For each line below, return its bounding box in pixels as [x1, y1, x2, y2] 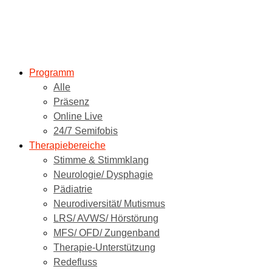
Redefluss [53, 257, 97, 267]
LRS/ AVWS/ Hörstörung [53, 213, 158, 223]
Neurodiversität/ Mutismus [53, 199, 165, 209]
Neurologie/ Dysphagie [53, 169, 153, 180]
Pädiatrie [53, 184, 92, 194]
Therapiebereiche [29, 140, 106, 151]
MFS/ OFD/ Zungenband [53, 228, 160, 238]
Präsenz [53, 97, 89, 107]
